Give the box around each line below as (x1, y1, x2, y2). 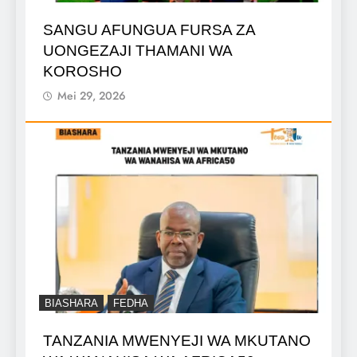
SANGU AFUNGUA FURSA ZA (43, 22, 256, 39)
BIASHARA (45, 296, 98, 309)
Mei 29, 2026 (57, 88, 126, 104)
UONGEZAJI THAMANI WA (43, 42, 233, 60)
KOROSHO (43, 63, 122, 80)
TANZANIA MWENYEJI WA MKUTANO (43, 331, 311, 349)
